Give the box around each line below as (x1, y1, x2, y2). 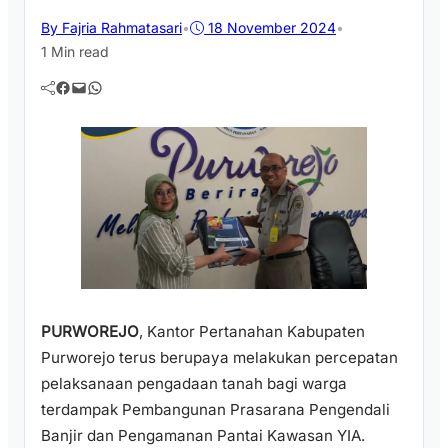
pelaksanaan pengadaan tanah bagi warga (41, 373, 347, 393)
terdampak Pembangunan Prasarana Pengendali (41, 399, 390, 419)
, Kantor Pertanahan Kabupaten (139, 321, 365, 341)
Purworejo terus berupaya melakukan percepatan (41, 347, 398, 367)
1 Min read (41, 42, 109, 60)
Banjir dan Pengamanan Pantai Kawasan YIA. (41, 425, 365, 445)
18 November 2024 (208, 18, 336, 36)
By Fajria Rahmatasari (41, 18, 182, 36)
